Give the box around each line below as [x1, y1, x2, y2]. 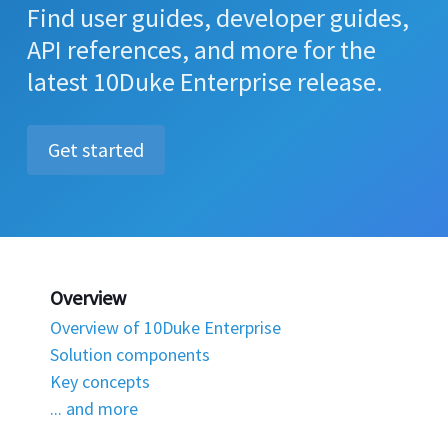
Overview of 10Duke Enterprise [50, 315, 281, 339]
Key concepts [50, 369, 150, 393]
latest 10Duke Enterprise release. [27, 65, 383, 98]
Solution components [50, 342, 210, 366]
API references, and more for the [27, 33, 376, 66]
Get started [48, 137, 144, 162]
